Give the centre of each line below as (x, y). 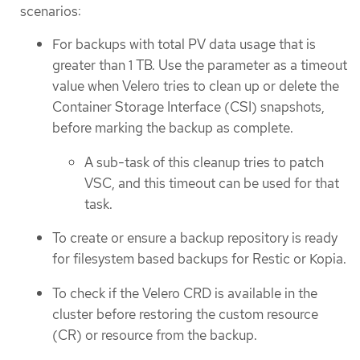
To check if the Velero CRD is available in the (185, 293)
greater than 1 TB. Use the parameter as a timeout (200, 65)
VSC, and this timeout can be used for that (212, 183)
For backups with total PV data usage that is (184, 44)
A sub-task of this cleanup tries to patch (204, 162)
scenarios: (51, 11)
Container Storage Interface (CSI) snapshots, (188, 106)
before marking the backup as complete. (173, 127)
